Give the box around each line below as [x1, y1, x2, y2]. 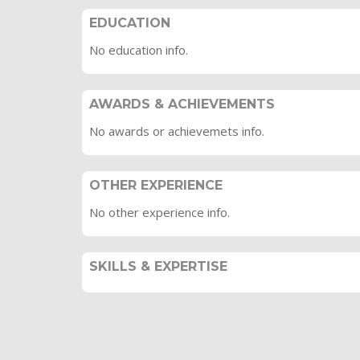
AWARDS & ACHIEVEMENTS [89, 96, 275, 112]
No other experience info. [89, 204, 230, 220]
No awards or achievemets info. [89, 123, 264, 139]
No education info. [89, 42, 188, 58]
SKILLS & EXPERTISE [89, 259, 227, 274]
